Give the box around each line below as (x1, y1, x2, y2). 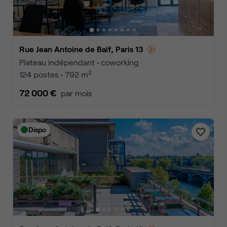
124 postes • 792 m (19, 69, 88, 79)
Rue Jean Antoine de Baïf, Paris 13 (25, 44, 143, 54)
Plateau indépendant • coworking (19, 57, 139, 67)
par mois (61, 88, 92, 98)
